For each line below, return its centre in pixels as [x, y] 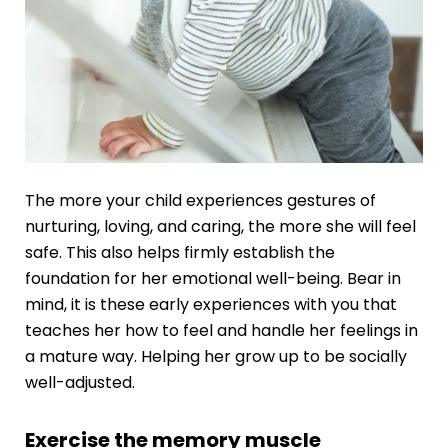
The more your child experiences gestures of [200, 201]
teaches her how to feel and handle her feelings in [221, 331]
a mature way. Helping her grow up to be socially [215, 357]
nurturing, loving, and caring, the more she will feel [220, 227]
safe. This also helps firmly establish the [179, 253]
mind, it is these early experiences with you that [210, 305]
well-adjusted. [79, 383]
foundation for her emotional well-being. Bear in [212, 279]
